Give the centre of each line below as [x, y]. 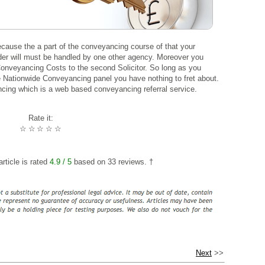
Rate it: [41, 118]
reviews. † [135, 161]
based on [90, 161]
